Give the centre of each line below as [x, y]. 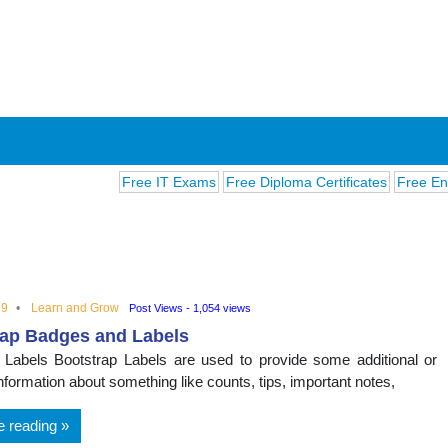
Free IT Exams [121, 181]
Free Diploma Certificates [259, 181]
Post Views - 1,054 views [190, 307]
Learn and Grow [75, 307]
